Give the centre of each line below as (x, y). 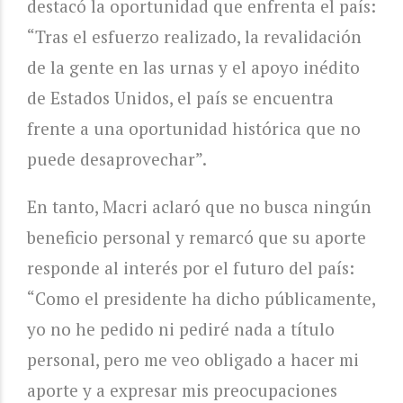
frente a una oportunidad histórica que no (194, 128)
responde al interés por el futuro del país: (191, 267)
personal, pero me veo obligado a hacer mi (193, 359)
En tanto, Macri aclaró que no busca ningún (199, 206)
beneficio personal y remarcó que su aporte (197, 237)
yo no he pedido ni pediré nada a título (181, 328)
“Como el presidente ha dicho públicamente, (201, 298)
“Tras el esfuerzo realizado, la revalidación (194, 36)
